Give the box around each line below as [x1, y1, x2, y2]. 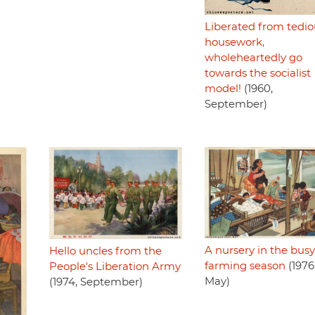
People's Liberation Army [49, 261, 181, 272]
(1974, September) [49, 276, 143, 288]
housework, [204, 37, 264, 49]
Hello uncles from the [49, 245, 162, 257]
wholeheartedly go [204, 53, 302, 64]
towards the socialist [204, 68, 311, 79]
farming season [204, 260, 285, 271]
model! [204, 84, 241, 95]
